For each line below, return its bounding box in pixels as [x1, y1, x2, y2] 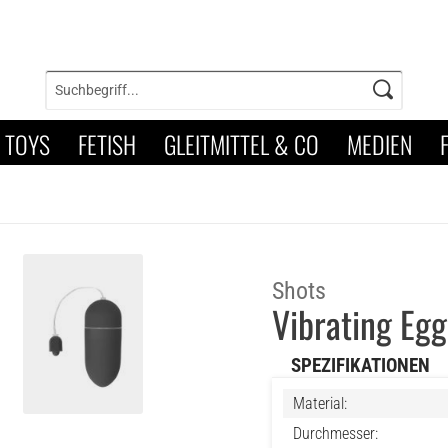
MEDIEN [347, 126, 412, 162]
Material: [293, 394, 348, 413]
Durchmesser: [293, 424, 379, 443]
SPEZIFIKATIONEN [291, 355, 431, 377]
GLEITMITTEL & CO [164, 126, 319, 162]
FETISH [78, 126, 136, 162]
